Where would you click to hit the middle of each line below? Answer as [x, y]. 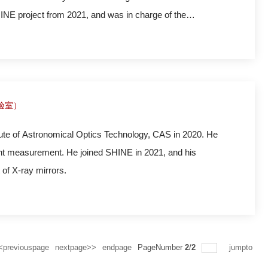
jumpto [242, 247]
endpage [117, 247]
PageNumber [161, 247]
